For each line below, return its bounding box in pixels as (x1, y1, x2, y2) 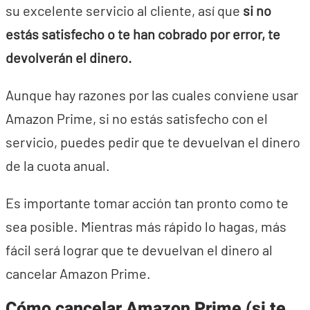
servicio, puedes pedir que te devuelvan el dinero (6, 134, 300, 150)
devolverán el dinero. (6, 49, 132, 66)
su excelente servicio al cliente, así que (6, 2, 243, 19)
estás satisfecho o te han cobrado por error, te (6, 26, 280, 42)
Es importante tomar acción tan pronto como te (6, 194, 289, 211)
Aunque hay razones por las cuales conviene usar (6, 86, 298, 103)
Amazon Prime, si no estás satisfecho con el (6, 110, 268, 127)
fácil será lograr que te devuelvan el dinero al (6, 241, 273, 258)
